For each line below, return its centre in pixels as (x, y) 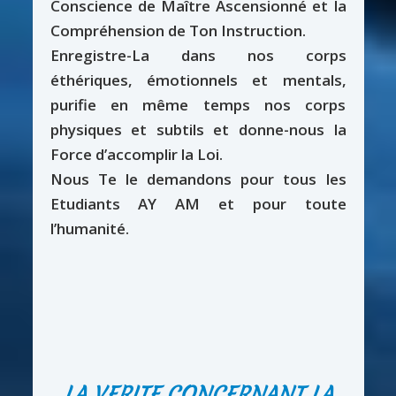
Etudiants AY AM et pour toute (198, 203)
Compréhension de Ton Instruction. (178, 30)
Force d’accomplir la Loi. (136, 154)
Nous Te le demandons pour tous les (198, 179)
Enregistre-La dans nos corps (198, 55)
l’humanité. (89, 228)
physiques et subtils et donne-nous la (198, 129)
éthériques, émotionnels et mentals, (198, 80)
